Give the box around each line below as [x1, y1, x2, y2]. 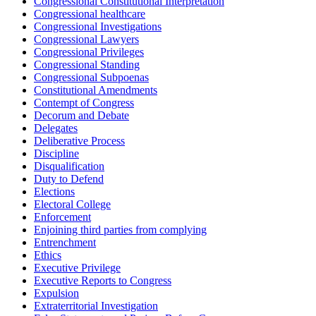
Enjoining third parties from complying [34, 224, 207, 236]
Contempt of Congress [34, 97, 134, 109]
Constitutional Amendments [34, 84, 157, 97]
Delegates [34, 122, 78, 135]
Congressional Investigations [34, 20, 162, 33]
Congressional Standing [34, 59, 140, 71]
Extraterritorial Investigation [34, 300, 158, 312]
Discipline [34, 147, 79, 160]
